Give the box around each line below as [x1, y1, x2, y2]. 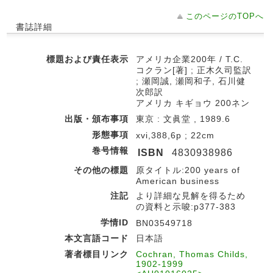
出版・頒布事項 [65, 113, 129, 124]
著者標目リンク [65, 249, 129, 259]
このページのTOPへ [186, 11, 264, 21]
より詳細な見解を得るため [136, 190, 246, 200]
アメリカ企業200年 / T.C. [136, 54, 243, 64]
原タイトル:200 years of [136, 165, 240, 175]
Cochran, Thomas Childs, [136, 249, 248, 259]
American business [136, 175, 219, 186]
